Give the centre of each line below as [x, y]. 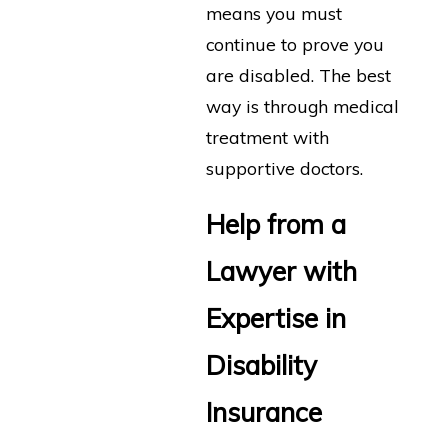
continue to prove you [294, 43]
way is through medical [302, 105]
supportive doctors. [284, 167]
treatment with [267, 136]
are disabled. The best [298, 74]
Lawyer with [281, 272]
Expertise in [275, 319]
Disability [261, 366]
